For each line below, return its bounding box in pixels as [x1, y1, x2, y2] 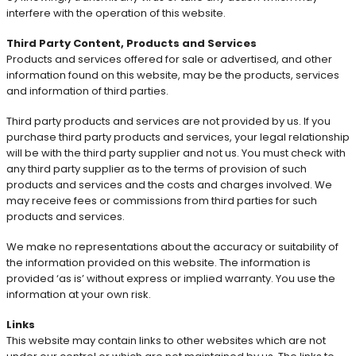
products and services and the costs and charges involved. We [6, 176, 332, 192]
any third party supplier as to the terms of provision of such [6, 161, 307, 176]
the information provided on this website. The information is [6, 254, 311, 270]
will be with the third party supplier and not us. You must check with [6, 145, 346, 161]
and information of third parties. [6, 83, 168, 99]
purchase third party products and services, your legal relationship [6, 129, 350, 145]
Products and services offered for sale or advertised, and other [6, 51, 332, 67]
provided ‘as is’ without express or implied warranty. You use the [6, 270, 335, 286]
